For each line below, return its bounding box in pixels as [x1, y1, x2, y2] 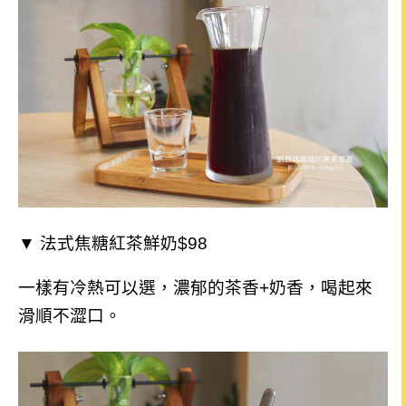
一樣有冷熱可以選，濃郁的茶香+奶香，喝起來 [18, 278, 372, 298]
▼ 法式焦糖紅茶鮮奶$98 [18, 233, 208, 253]
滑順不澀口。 [18, 306, 121, 326]
